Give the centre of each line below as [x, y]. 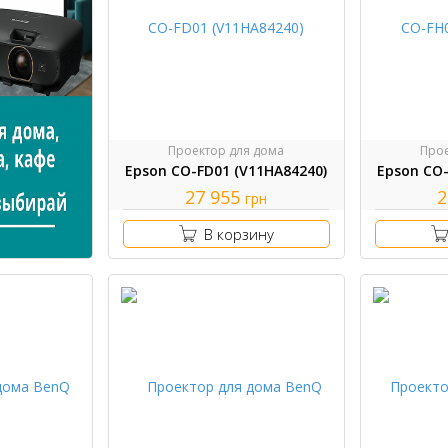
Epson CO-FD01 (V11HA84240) [226, 170]
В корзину [238, 233]
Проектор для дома [226, 150]
